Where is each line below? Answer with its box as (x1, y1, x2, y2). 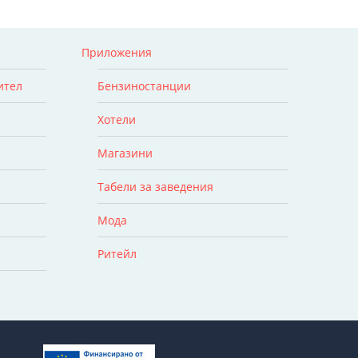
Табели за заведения (97, 178, 213, 194)
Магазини (97, 145, 153, 161)
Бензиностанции (97, 78, 191, 93)
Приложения (81, 44, 152, 60)
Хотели (97, 111, 136, 127)
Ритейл (97, 245, 137, 261)
